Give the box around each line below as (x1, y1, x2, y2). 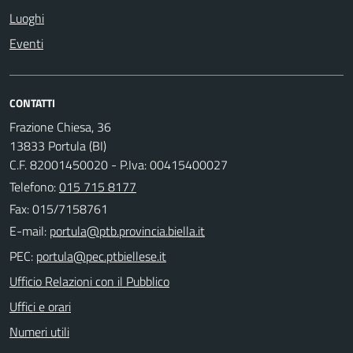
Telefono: (9, 176, 59, 196)
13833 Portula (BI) (9, 136, 106, 155)
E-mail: (9, 221, 46, 240)
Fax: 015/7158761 (9, 199, 108, 218)
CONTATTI (9, 94, 55, 111)
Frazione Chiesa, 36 (9, 117, 111, 136)
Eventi (9, 33, 43, 53)
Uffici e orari (9, 296, 71, 316)
